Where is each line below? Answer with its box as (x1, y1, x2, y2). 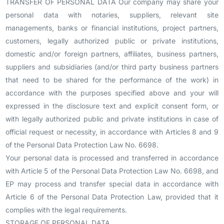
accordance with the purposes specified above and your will (5, 88, 218, 97)
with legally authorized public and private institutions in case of (5, 114, 218, 123)
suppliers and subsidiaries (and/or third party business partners (5, 62, 218, 71)
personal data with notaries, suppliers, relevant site (5, 10, 218, 19)
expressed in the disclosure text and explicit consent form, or (5, 101, 218, 110)
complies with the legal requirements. (5, 205, 127, 214)
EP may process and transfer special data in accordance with (5, 179, 218, 188)
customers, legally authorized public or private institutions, (5, 36, 218, 45)
